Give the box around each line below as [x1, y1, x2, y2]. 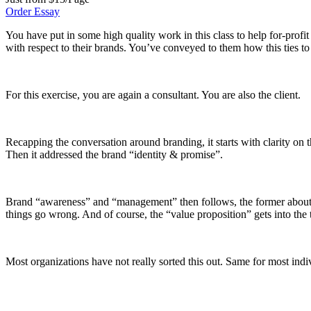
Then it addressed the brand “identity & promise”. [6, 148, 223, 160]
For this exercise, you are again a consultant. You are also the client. [6, 88, 301, 101]
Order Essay [6, 5, 60, 17]
